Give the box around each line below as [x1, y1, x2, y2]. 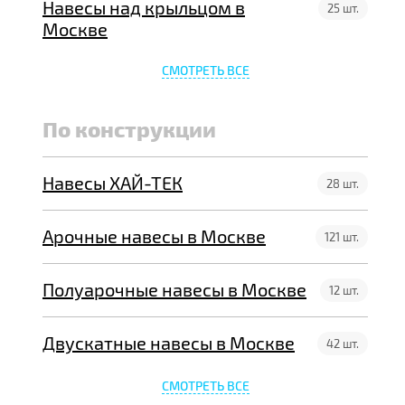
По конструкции [42, 116, 216, 141]
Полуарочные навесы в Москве [42, 278, 306, 300]
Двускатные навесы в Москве [42, 332, 295, 353]
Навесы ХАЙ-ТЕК [42, 172, 183, 193]
